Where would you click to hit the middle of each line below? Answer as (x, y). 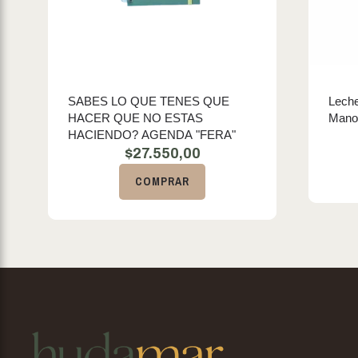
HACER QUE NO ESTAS (135, 118)
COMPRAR (162, 181)
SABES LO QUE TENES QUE (149, 101)
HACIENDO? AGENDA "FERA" (152, 135)
